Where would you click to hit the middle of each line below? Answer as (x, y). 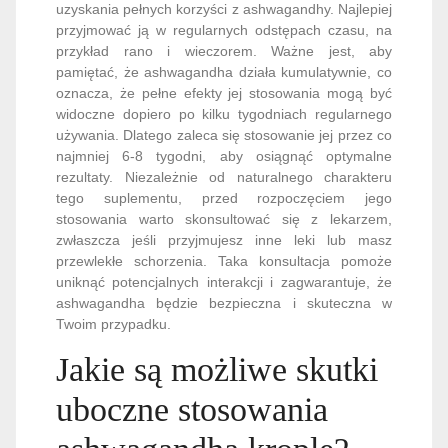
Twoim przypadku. (113, 324)
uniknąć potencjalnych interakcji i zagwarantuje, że (224, 282)
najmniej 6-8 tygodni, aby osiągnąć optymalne (224, 156)
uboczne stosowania (192, 410)
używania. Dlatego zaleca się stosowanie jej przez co (224, 135)
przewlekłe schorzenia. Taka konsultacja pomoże (224, 261)
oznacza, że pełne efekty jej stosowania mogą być (224, 93)
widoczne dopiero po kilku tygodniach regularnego (224, 114)
